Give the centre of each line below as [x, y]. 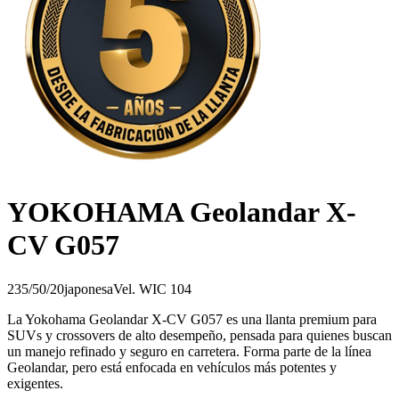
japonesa [89, 289]
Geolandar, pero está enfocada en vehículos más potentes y [172, 367]
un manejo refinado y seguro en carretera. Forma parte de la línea [189, 351]
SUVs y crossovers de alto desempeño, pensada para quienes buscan [199, 335]
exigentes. [35, 383]
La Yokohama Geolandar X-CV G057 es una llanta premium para [192, 319]
